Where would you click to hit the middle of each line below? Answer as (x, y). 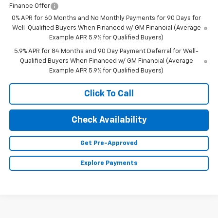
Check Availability (109, 120)
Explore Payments (109, 163)
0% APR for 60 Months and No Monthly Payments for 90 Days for (107, 18)
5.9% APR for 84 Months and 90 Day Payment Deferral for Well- (107, 52)
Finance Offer (29, 6)
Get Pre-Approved (109, 144)
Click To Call (109, 94)
